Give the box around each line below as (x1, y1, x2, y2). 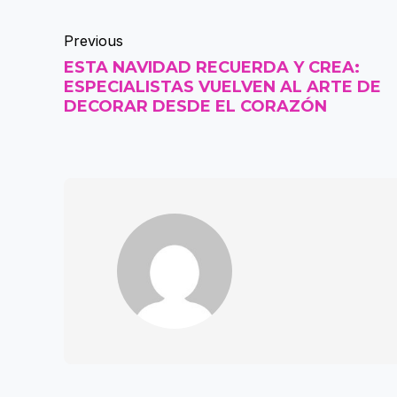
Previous (64, 32, 123, 51)
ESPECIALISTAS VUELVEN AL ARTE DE (64, 77, 381, 97)
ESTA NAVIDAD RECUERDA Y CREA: (64, 58, 360, 78)
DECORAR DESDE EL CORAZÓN (64, 97, 327, 117)
